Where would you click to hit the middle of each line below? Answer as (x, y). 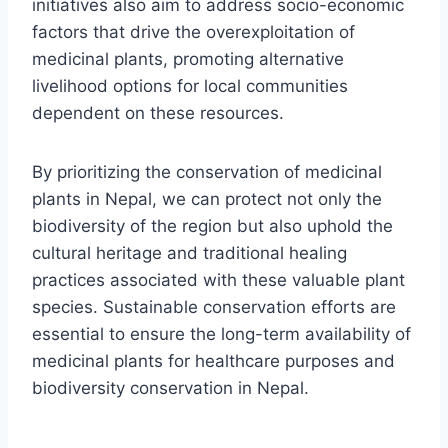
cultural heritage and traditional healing (189, 252)
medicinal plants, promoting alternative (188, 58)
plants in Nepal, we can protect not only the (207, 198)
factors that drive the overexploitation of (193, 31)
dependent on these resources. (158, 112)
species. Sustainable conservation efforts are (214, 306)
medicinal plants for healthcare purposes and (213, 360)
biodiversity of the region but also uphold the (212, 225)
